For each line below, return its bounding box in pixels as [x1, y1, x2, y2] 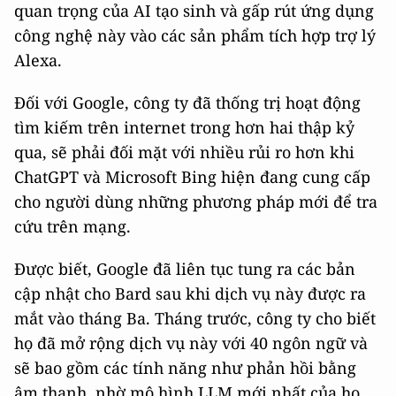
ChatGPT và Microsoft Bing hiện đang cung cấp [14, 166, 370, 188]
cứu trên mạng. [14, 216, 131, 238]
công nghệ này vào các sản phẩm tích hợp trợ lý [14, 25, 376, 47]
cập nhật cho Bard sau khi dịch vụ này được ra [14, 283, 366, 305]
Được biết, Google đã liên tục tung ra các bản [14, 258, 355, 280]
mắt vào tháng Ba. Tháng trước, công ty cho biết [14, 308, 376, 330]
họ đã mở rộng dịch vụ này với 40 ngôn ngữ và [14, 332, 368, 354]
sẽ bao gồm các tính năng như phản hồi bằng [14, 357, 356, 379]
